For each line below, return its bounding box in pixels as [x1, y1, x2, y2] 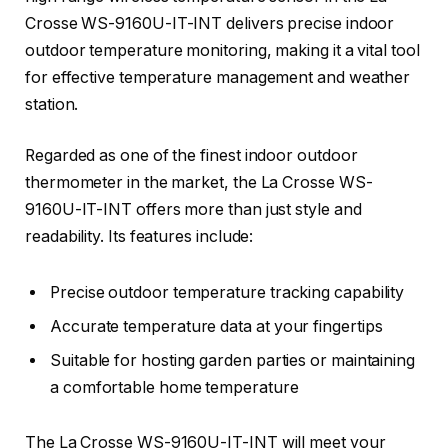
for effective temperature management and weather [25, 67, 411, 87]
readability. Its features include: [25, 227, 254, 247]
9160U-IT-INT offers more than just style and [25, 200, 362, 220]
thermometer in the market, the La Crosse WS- [25, 173, 373, 193]
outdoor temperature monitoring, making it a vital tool [25, 40, 420, 60]
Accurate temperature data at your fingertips [50, 316, 383, 336]
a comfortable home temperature [50, 377, 299, 397]
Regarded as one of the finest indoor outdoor [25, 146, 358, 166]
